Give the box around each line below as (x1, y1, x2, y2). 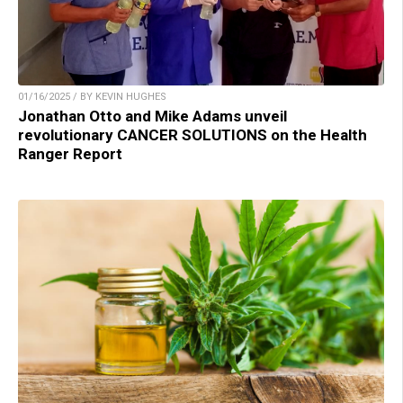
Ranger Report (18, 145, 122, 164)
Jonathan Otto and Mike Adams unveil (18, 107, 287, 126)
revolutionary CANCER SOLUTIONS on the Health (18, 126, 367, 145)
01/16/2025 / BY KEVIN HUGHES (18, 91, 166, 103)
